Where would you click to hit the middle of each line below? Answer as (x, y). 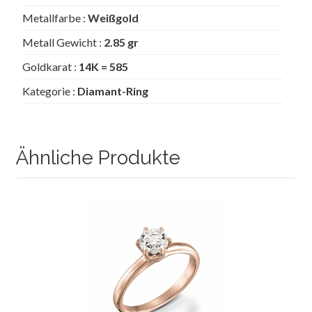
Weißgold (114, 18)
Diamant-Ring (113, 91)
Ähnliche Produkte (98, 158)
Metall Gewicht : (63, 42)
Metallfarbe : (55, 18)
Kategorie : (50, 91)
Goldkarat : (51, 67)
